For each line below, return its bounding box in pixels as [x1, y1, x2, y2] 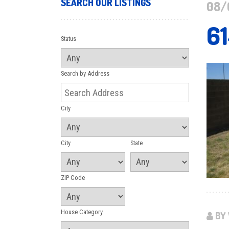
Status [60, 35, 76, 43]
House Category [60, 208, 103, 216]
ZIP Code [60, 173, 85, 181]
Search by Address [60, 70, 109, 78]
